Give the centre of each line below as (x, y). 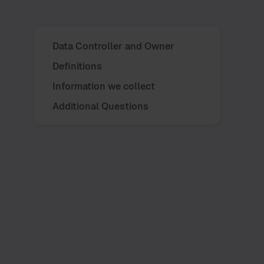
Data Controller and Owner (113, 46)
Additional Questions (100, 106)
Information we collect (104, 86)
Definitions (77, 66)
